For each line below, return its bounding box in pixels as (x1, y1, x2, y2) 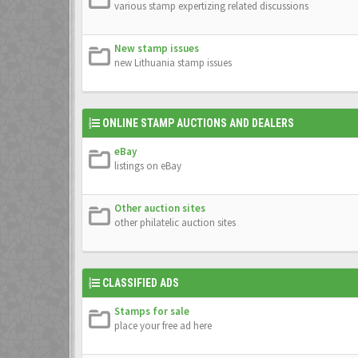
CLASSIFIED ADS (102, 276, 179, 289)
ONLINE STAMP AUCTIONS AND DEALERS (102, 117, 294, 129)
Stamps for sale (114, 304, 189, 318)
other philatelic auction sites (114, 216, 236, 229)
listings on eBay (114, 159, 181, 173)
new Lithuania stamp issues (114, 56, 232, 70)
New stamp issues (114, 42, 199, 55)
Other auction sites (114, 201, 205, 215)
